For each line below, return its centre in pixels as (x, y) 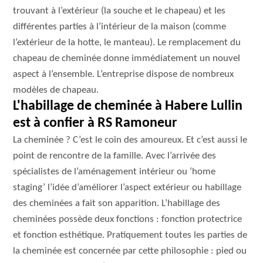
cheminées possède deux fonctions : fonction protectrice (128, 219)
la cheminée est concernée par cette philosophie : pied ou (130, 251)
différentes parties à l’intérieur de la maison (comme (120, 27)
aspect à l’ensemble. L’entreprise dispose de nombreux (124, 74)
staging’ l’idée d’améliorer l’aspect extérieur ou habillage (127, 188)
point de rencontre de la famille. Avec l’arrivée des (115, 156)
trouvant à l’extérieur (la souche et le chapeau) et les (119, 11)
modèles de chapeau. (56, 90)
